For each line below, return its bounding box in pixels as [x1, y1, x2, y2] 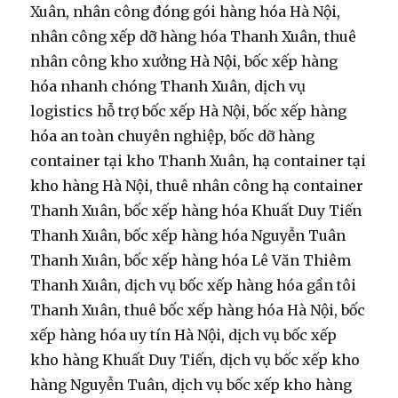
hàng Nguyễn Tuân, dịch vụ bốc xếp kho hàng [30, 376, 353, 394]
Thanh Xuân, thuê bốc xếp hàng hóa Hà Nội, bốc [30, 301, 366, 320]
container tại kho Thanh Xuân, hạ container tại [30, 152, 367, 171]
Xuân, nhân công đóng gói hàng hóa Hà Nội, [30, 3, 341, 21]
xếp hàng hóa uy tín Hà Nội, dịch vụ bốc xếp [30, 326, 338, 345]
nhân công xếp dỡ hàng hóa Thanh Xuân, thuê [30, 28, 357, 46]
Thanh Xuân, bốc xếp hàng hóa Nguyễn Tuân [30, 227, 346, 245]
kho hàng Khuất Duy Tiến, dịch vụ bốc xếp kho [30, 351, 361, 370]
